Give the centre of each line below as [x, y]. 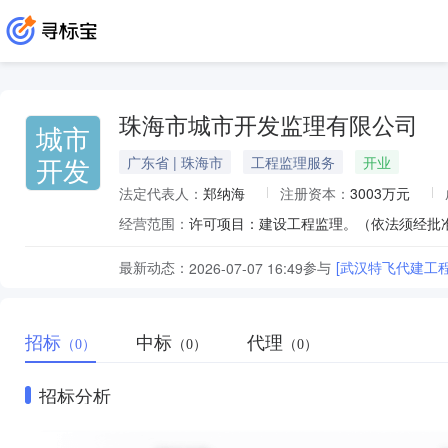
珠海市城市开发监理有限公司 [268, 126]
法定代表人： [161, 193]
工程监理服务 [293, 162]
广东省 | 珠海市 [175, 162]
